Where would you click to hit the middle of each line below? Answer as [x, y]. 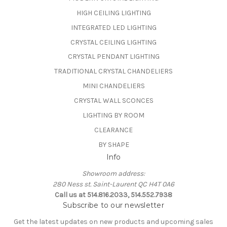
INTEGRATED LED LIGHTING [113, 27]
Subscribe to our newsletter [113, 205]
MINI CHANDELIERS [113, 86]
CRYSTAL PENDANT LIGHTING [113, 57]
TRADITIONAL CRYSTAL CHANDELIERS [113, 71]
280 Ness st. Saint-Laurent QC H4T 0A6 [113, 184]
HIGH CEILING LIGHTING [113, 13]
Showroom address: [113, 174]
